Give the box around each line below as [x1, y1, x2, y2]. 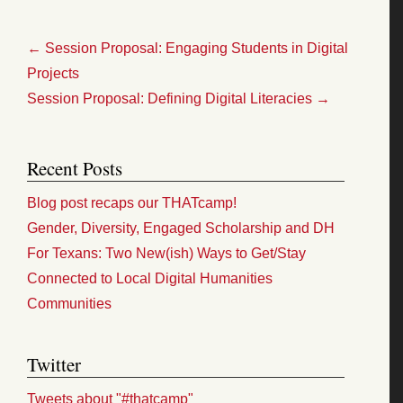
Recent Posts [27, 155, 122, 181]
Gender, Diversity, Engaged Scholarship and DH [27, 219, 335, 236]
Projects [27, 65, 79, 81]
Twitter [27, 351, 81, 377]
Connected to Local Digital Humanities [27, 270, 273, 286]
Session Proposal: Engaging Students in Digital [41, 40, 348, 56]
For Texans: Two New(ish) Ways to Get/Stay [27, 245, 306, 261]
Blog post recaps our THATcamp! [27, 194, 237, 210]
